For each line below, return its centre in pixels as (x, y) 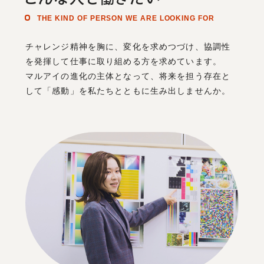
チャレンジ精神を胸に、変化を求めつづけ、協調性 (128, 46)
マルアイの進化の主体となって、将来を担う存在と (128, 76)
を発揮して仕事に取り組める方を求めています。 (123, 61)
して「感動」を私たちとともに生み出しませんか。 (128, 90)
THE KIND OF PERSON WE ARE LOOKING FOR (126, 18)
